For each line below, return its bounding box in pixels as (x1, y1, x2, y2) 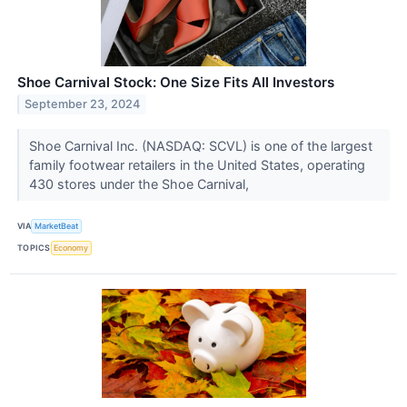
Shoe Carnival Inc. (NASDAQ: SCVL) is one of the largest (28, 137, 372, 154)
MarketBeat (35, 221, 79, 232)
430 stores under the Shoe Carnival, (28, 175, 253, 192)
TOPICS (17, 243, 51, 253)
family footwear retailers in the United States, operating (28, 156, 365, 173)
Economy (54, 243, 89, 253)
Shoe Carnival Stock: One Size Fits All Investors (17, 73, 334, 91)
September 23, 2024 (25, 97, 141, 112)
